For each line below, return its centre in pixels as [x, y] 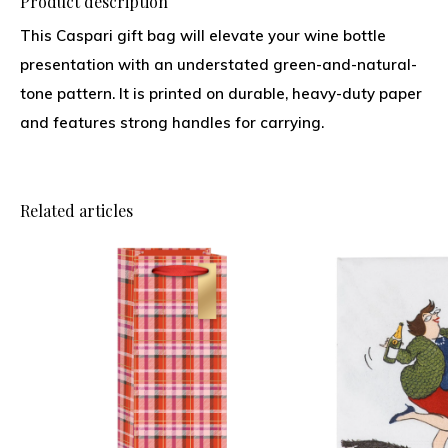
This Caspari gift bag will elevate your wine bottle [203, 35]
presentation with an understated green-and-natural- [218, 64]
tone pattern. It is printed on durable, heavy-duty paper [221, 93]
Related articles [76, 210]
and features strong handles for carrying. [172, 122]
